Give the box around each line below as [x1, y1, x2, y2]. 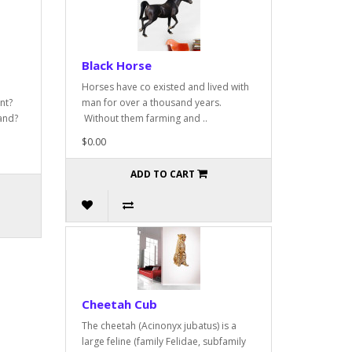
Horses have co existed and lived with [82, 79, 250, 93]
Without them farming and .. [82, 111, 208, 125]
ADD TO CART [130, 167, 195, 181]
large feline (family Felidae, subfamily [82, 334, 247, 348]
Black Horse [82, 57, 152, 73]
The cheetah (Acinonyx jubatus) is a [82, 318, 237, 332]
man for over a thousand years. [82, 95, 222, 109]
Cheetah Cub [82, 295, 158, 312]
